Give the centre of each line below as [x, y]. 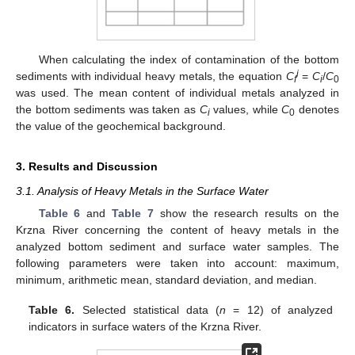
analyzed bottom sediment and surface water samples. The [177, 247]
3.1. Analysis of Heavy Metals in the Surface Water [142, 191]
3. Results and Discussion [87, 167]
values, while [246, 110]
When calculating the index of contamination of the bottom [189, 60]
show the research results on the [246, 214]
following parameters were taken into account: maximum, [177, 263]
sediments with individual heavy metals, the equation [151, 76]
